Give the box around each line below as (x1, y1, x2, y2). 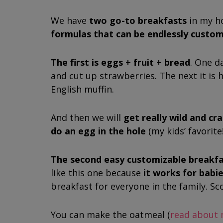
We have (51, 14, 89, 26)
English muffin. (51, 83, 114, 95)
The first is (51, 56, 99, 68)
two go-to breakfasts (89, 14, 187, 26)
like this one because (51, 167, 143, 179)
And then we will (51, 111, 123, 123)
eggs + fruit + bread (101, 56, 190, 68)
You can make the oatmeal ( (51, 209, 170, 221)
